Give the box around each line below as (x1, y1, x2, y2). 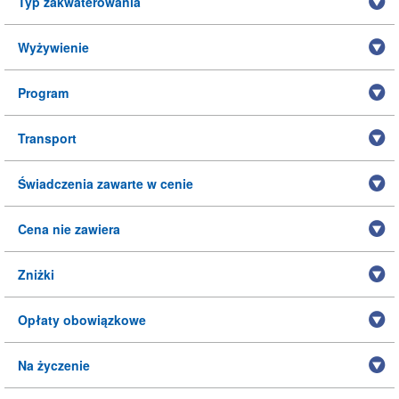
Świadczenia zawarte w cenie (18, 175, 193, 192)
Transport (18, 129, 77, 147)
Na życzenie (18, 356, 90, 374)
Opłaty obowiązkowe (18, 311, 146, 329)
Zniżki (18, 265, 54, 283)
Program (18, 84, 69, 102)
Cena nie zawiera (18, 220, 120, 238)
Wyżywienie (18, 38, 89, 56)
